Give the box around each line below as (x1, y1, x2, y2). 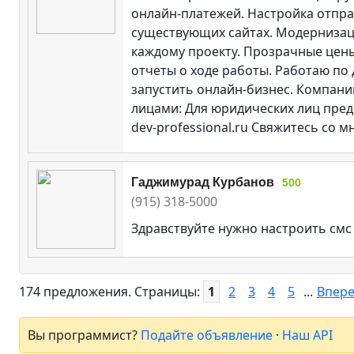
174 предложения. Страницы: (19, 282, 203, 300)
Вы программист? (28, 326, 141, 344)
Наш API (282, 326, 333, 344)
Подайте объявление (141, 326, 273, 344)
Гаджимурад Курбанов (131, 175, 274, 189)
